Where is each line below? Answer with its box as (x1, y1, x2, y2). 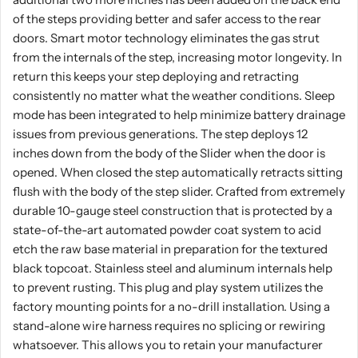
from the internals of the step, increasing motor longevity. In (13, 49, 342, 65)
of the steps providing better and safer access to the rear (13, 10, 321, 26)
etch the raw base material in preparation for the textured (13, 241, 328, 257)
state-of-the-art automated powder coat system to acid (13, 221, 321, 237)
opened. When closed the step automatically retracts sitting (13, 164, 343, 180)
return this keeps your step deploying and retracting (13, 68, 299, 84)
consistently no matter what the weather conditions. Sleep (13, 87, 335, 103)
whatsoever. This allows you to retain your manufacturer (13, 336, 323, 352)
